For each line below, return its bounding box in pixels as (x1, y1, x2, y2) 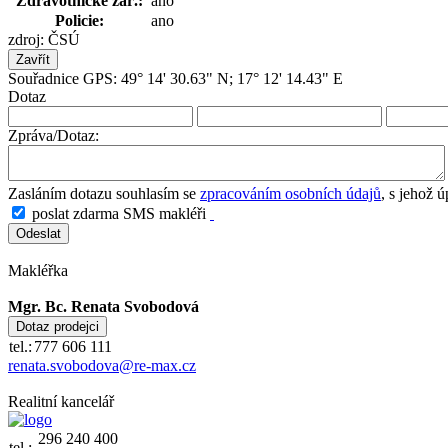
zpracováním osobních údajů (200, 184, 381, 202)
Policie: (54, 11, 104, 29)
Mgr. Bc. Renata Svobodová (8, 297, 199, 315)
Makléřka (8, 261, 68, 279)
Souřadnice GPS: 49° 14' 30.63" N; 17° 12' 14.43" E (8, 69, 343, 87)
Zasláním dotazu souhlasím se (8, 184, 200, 202)
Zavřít (16, 51, 50, 67)
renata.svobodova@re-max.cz (8, 356, 196, 374)
